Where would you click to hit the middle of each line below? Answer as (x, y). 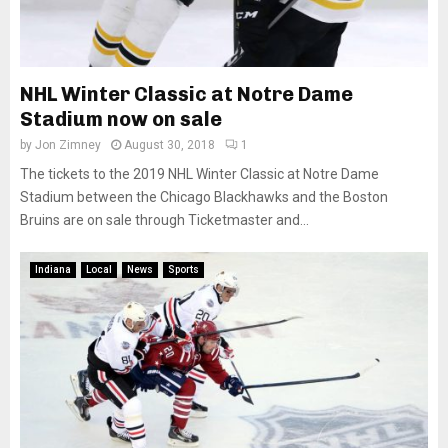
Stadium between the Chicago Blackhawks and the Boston (204, 197)
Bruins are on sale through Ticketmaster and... (164, 220)
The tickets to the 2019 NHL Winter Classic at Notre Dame (199, 174)
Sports (183, 269)
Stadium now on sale (121, 119)
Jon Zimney (68, 145)
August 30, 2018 (169, 145)
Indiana (53, 269)
